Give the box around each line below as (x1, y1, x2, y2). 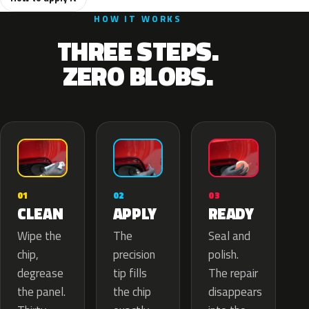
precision (112, 246, 155, 264)
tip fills (112, 264, 147, 283)
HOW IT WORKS (93, 12, 183, 26)
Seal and (208, 227, 251, 246)
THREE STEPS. (57, 31, 219, 71)
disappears (208, 283, 263, 301)
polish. (208, 246, 239, 264)
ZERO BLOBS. (62, 56, 214, 96)
